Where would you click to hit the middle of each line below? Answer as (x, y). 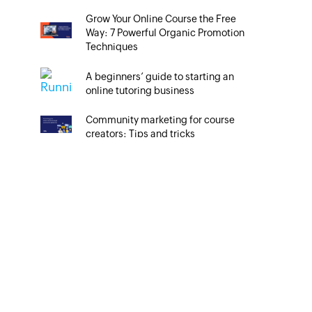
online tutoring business (140, 90)
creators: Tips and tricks (141, 134)
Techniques (112, 47)
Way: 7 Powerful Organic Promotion (165, 33)
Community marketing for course (161, 120)
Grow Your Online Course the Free (161, 19)
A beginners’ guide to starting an (160, 76)
